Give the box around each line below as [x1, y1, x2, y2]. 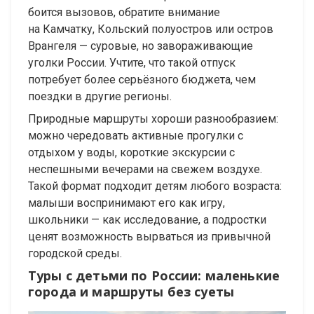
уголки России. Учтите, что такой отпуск [28, 56, 235, 70]
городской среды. [28, 247, 122, 261]
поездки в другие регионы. [28, 90, 172, 104]
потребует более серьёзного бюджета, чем [28, 73, 256, 87]
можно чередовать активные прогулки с [28, 129, 243, 143]
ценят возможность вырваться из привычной [28, 230, 271, 244]
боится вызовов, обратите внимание [28, 6, 220, 20]
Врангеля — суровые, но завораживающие [28, 39, 253, 53]
